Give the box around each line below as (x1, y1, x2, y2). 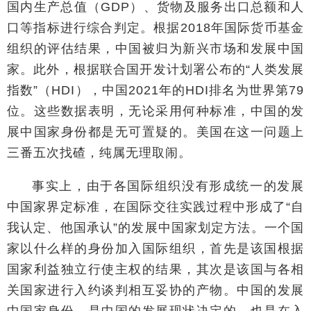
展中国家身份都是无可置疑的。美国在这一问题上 (7, 124, 304, 139)
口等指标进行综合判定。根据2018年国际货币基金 (7, 20, 304, 35)
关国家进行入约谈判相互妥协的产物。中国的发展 (7, 283, 304, 297)
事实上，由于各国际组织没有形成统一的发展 (32, 178, 304, 193)
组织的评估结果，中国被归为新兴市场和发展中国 (7, 41, 304, 56)
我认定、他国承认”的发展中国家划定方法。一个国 (7, 220, 304, 235)
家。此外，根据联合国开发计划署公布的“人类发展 (7, 62, 304, 76)
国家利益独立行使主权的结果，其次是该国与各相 (7, 262, 304, 276)
